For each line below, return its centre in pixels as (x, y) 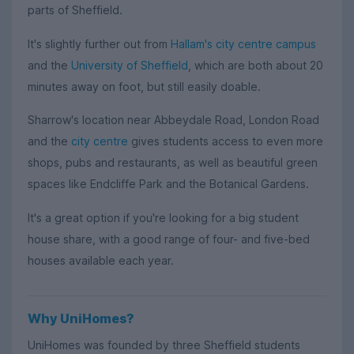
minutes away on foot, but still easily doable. (144, 86)
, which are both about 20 (256, 65)
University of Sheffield (130, 65)
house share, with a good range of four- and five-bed (169, 239)
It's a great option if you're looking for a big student (163, 217)
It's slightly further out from (99, 43)
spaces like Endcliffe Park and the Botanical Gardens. (168, 184)
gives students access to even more (226, 141)
